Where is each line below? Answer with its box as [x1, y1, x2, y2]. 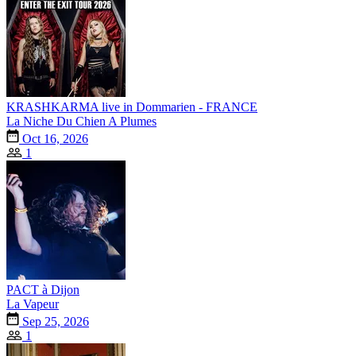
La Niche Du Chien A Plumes [6, 114, 157, 128]
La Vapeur [6, 296, 59, 311]
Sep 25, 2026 [19, 314, 89, 328]
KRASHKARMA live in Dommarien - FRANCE [6, 99, 257, 114]
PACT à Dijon [6, 282, 79, 296]
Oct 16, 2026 [19, 131, 88, 145]
